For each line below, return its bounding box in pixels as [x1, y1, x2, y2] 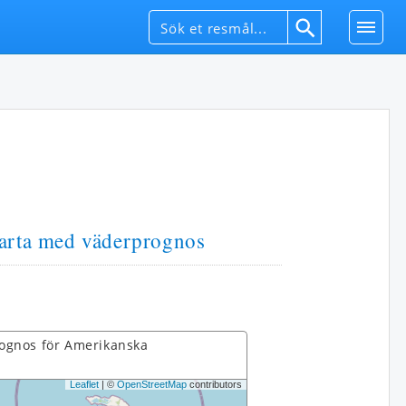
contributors [187, 379, 242, 390]
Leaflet [70, 379, 99, 390]
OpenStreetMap [117, 379, 187, 390]
